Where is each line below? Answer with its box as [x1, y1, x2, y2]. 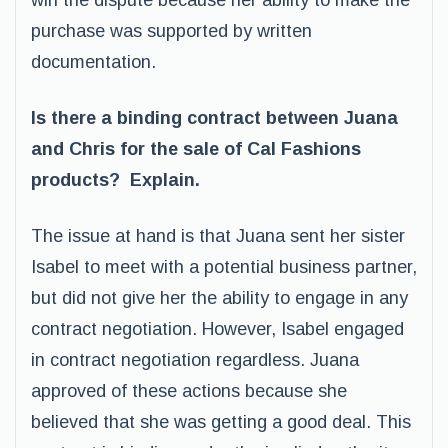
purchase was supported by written [31, 21, 312, 41]
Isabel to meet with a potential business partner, [31, 257, 417, 277]
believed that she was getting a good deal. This [31, 412, 411, 432]
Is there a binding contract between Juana [31, 108, 398, 128]
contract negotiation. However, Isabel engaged [31, 319, 404, 339]
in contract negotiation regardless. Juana [31, 350, 359, 370]
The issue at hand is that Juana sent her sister [31, 226, 405, 246]
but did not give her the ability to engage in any [31, 288, 408, 308]
